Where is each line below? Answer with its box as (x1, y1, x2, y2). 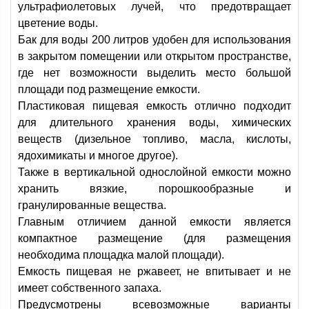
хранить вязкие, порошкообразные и (18, 183, 291, 195)
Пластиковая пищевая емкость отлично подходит (18, 100, 291, 112)
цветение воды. (18, 17, 98, 29)
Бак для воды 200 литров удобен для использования (18, 34, 291, 46)
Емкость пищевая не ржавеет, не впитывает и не (18, 266, 291, 277)
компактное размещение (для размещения (18, 232, 291, 244)
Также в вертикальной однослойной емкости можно (18, 166, 291, 178)
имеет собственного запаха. (18, 282, 161, 294)
